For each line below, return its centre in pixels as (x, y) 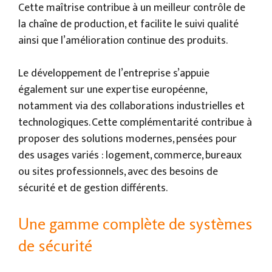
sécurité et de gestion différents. (93, 188)
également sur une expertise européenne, (112, 90)
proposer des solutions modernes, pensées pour (127, 139)
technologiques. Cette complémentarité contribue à (135, 122)
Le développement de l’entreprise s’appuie (114, 73)
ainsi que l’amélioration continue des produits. (123, 40)
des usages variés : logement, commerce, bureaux (130, 155)
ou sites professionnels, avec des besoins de (118, 172)
